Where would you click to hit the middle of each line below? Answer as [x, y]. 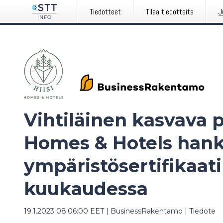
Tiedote [202, 211]
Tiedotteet [106, 12]
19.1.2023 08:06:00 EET [64, 211]
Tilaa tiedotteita [170, 12]
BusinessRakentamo [147, 211]
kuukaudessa [86, 189]
